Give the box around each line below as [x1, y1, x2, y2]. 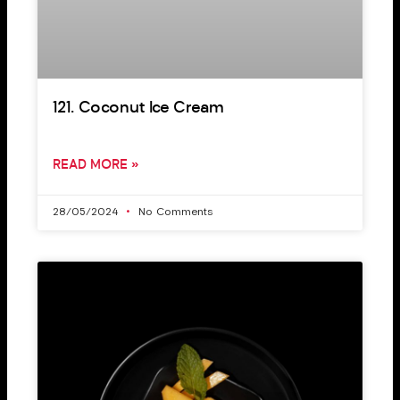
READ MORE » [53, 159, 139, 172]
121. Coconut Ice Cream [53, 100, 225, 117]
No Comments [135, 207, 214, 218]
